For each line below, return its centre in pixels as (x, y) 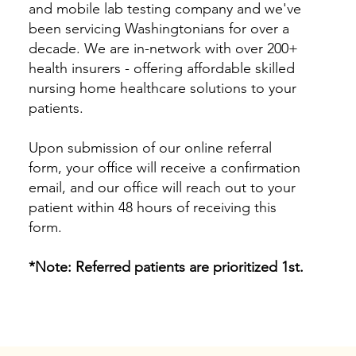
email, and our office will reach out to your (162, 188)
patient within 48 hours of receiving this (152, 208)
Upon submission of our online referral (150, 148)
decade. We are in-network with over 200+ (163, 49)
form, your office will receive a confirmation (164, 168)
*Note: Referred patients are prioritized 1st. (166, 267)
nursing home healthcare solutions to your (162, 89)
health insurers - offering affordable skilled (161, 69)
